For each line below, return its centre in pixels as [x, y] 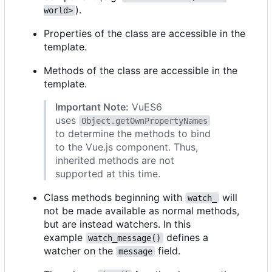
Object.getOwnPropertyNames [144, 121]
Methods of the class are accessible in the [141, 70]
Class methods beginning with [114, 197]
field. [168, 250]
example [65, 237]
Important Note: [92, 107]
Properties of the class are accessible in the [144, 33]
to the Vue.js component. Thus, [127, 147]
